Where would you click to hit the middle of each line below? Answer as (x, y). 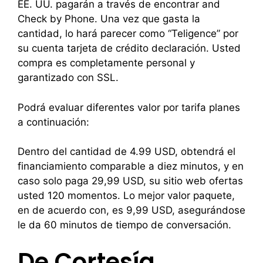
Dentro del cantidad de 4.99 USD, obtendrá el (127, 151)
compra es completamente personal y (106, 63)
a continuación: (53, 122)
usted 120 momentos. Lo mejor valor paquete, (126, 195)
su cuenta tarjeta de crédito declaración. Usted (129, 48)
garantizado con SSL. (68, 77)
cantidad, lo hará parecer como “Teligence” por (128, 33)
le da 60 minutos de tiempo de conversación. (124, 225)
